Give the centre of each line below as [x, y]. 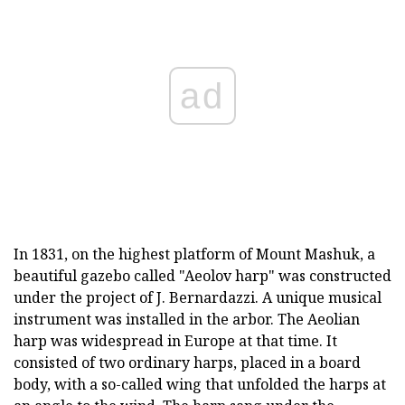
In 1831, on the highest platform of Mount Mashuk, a [194, 254]
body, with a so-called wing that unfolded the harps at [200, 384]
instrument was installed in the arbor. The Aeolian [187, 319]
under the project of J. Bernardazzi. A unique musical [198, 297]
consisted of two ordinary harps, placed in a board [187, 362]
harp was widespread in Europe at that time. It [175, 340]
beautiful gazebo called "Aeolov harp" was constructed [202, 275]
